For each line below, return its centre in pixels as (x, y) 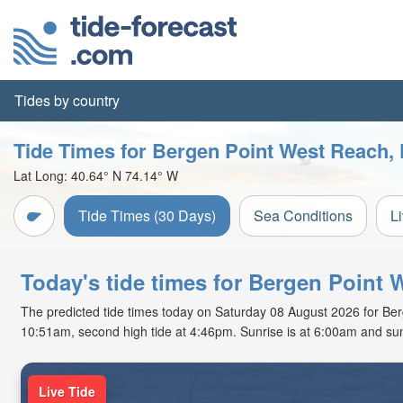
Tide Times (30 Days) (147, 215)
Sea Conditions (303, 215)
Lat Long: (42, 175)
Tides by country (67, 100)
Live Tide (67, 392)
